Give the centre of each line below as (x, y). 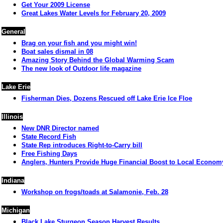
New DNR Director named (60, 128)
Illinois (12, 117)
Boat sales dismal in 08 (57, 52)
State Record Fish (49, 137)
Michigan (16, 210)
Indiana (13, 180)
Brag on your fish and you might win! (79, 43)
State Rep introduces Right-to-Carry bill (82, 145)
